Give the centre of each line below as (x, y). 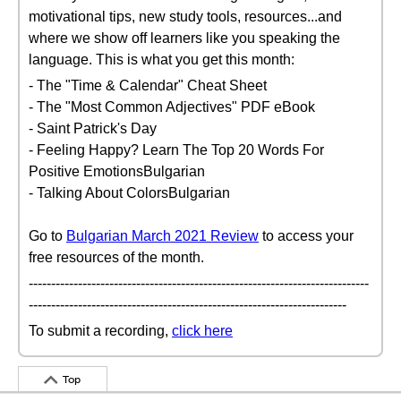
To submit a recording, (100, 331)
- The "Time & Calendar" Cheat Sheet (148, 85)
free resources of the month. (116, 257)
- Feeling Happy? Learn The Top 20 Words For (176, 150)
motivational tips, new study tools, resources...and (185, 17)
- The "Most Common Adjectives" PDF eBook (172, 107)
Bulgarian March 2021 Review (162, 236)
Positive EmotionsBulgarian (117, 171)
